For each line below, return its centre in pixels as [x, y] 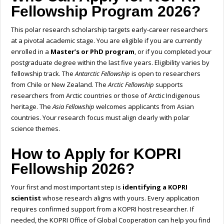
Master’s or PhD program [93, 52]
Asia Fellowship [74, 107]
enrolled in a [31, 52]
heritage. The [32, 107]
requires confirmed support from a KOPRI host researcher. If [103, 209]
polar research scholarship [66, 30]
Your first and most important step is [67, 187]
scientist [26, 198]
